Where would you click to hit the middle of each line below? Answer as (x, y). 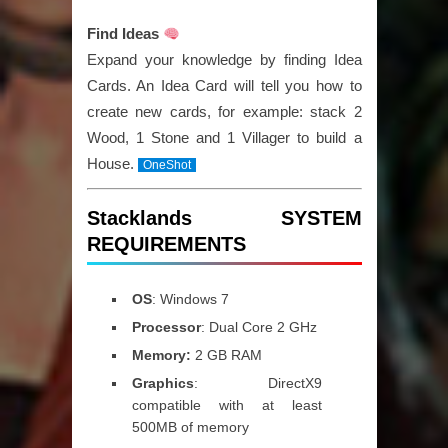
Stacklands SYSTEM (224, 218)
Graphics (162, 383)
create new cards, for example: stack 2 (224, 111)
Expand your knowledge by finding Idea (224, 59)
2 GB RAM (226, 355)
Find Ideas (124, 33)
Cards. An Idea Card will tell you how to (224, 85)
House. (112, 163)
